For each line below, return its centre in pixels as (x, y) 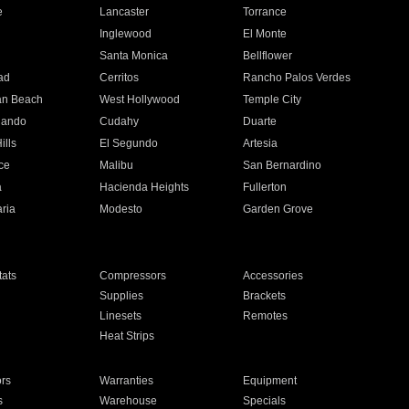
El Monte (265, 34)
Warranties (126, 381)
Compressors (132, 276)
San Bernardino (283, 165)
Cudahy (119, 121)
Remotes (266, 316)
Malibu (116, 165)
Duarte (260, 121)
